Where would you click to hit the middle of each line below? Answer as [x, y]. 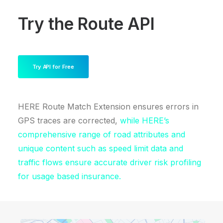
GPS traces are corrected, [69, 120]
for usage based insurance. [69, 176]
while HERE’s [145, 120]
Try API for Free [53, 66]
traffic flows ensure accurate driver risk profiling [110, 162]
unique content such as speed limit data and [101, 148]
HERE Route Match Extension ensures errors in [108, 107]
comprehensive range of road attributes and [102, 134]
